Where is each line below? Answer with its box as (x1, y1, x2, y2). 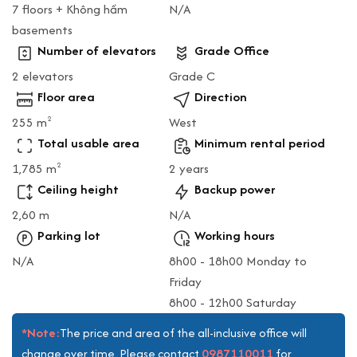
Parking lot (37, 226, 100, 245)
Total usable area (37, 133, 139, 152)
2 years (169, 159, 209, 178)
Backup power (194, 179, 275, 198)
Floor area (37, 87, 95, 106)
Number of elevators (37, 41, 156, 60)
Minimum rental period (194, 133, 325, 152)
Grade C (169, 66, 215, 85)
